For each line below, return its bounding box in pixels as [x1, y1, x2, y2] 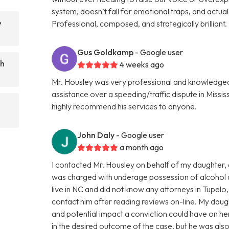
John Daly [77, 129, 115, 140]
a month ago [120, 142, 164, 152]
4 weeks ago [120, 59, 165, 70]
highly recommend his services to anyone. [52, 101, 197, 111]
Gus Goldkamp [77, 47, 134, 57]
